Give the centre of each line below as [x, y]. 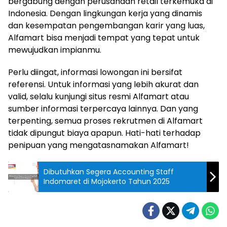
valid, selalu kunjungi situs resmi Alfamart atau [99, 96]
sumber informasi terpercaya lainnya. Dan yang [103, 108]
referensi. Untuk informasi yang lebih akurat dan [103, 84]
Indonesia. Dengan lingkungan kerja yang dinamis [105, 13]
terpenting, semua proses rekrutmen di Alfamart [105, 121]
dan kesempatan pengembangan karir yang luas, [106, 25]
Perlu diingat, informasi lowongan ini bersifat [95, 72]
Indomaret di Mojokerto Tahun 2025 [107, 181]
